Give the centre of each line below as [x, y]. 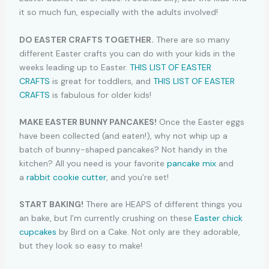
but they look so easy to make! [80, 246]
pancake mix [191, 164]
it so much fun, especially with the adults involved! [118, 12]
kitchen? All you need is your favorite [93, 164]
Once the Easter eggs [200, 122]
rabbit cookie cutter [66, 177]
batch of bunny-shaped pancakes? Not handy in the [123, 150]
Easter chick [218, 218]
